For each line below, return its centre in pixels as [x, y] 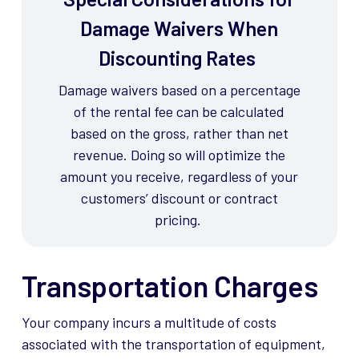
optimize [235, 155]
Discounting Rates [177, 58]
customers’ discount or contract [179, 198]
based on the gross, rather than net [179, 133]
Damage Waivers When [179, 28]
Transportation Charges [169, 286]
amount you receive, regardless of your [179, 177]
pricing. [177, 220]
